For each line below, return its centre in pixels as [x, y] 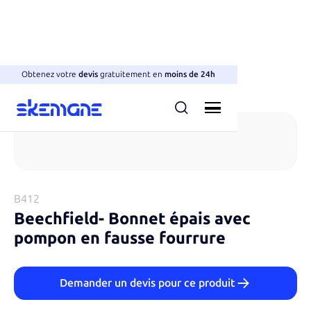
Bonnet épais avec [179, 218]
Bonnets [43, 89]
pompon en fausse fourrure [119, 238]
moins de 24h [190, 75]
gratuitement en [133, 75]
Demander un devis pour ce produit [147, 283]
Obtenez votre [49, 75]
